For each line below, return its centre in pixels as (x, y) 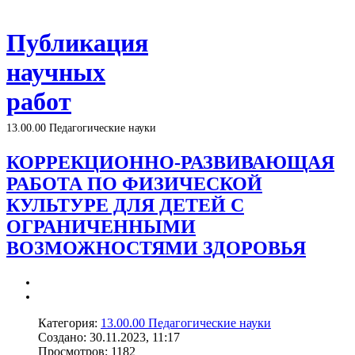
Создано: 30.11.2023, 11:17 (109, 337)
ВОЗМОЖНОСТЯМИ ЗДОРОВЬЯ (156, 248)
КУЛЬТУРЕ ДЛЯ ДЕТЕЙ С (125, 205)
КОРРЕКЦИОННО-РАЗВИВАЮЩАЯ (170, 162)
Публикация (77, 43)
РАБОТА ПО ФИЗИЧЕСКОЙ (134, 183)
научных (56, 73)
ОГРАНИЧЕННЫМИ (101, 226)
